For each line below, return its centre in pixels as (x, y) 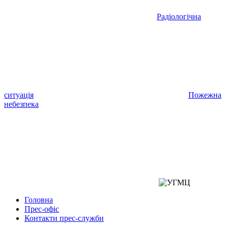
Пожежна (205, 95)
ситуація (19, 95)
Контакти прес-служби (64, 218)
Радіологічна (179, 17)
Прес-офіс (42, 209)
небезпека (21, 104)
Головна (39, 200)
